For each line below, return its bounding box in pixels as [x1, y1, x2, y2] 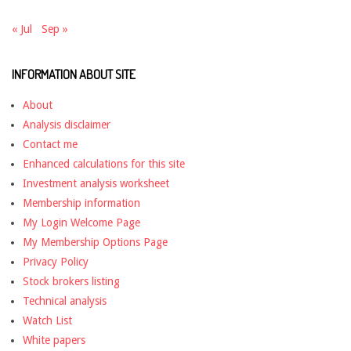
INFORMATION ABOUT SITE [12, 67, 136, 83]
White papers [23, 334, 85, 347]
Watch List [23, 314, 72, 327]
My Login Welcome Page [23, 216, 140, 230]
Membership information [23, 197, 140, 210]
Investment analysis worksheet [23, 177, 169, 190]
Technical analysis [23, 295, 107, 308]
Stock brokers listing [23, 275, 120, 288]
